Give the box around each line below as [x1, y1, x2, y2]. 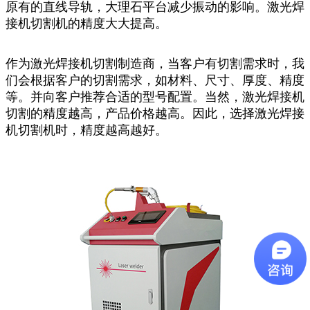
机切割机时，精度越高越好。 [6, 122, 167, 137]
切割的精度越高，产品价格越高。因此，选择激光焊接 [6, 106, 304, 120]
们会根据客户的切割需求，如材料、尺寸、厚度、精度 [6, 73, 304, 87]
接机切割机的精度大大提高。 [6, 16, 167, 30]
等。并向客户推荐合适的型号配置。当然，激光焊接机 [6, 89, 304, 104]
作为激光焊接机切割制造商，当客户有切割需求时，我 [6, 56, 304, 71]
